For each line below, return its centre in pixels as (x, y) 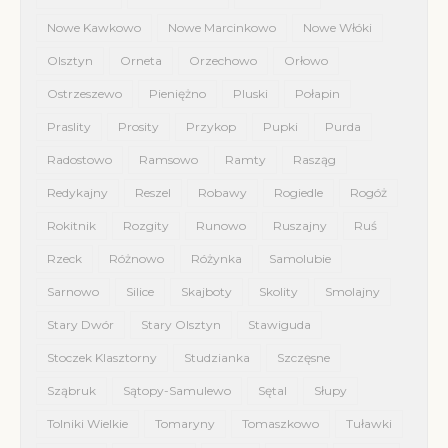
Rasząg (314, 159)
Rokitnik (71, 225)
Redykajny (77, 192)
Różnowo (136, 258)
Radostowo (79, 159)
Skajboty (206, 291)
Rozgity (146, 225)
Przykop (211, 126)
